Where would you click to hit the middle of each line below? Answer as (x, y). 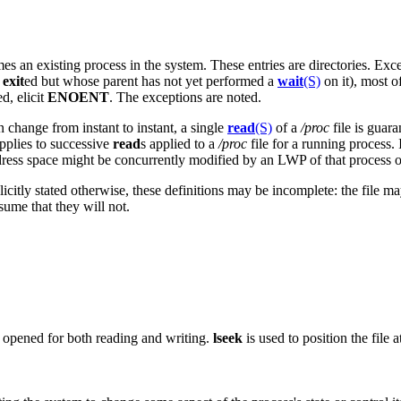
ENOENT (78, 97)
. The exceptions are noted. (185, 97)
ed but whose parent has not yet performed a (151, 81)
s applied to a (179, 143)
